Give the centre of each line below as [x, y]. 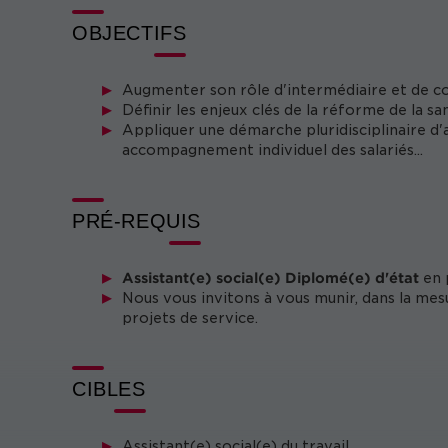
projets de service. [190, 318]
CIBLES [109, 389]
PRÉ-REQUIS [136, 221]
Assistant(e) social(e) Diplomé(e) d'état [270, 277]
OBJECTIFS [129, 33]
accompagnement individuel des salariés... [272, 150]
